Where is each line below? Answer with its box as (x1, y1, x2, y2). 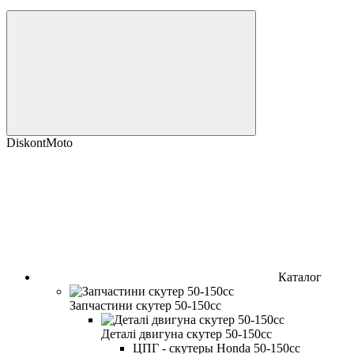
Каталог (278, 269, 322, 284)
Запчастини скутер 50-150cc (70, 298, 221, 312)
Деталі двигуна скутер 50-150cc (101, 326, 272, 341)
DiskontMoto (6, 135, 73, 149)
